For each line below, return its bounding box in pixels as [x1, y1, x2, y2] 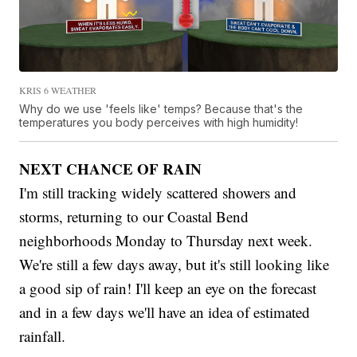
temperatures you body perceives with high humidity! [19, 115, 299, 129]
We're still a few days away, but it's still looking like [19, 253, 330, 274]
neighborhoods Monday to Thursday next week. [19, 229, 313, 250]
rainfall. [19, 325, 66, 346]
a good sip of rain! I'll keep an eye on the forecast [19, 277, 317, 298]
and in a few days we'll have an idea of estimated [19, 301, 311, 322]
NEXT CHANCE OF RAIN [19, 157, 202, 179]
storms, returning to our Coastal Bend [19, 206, 249, 226]
